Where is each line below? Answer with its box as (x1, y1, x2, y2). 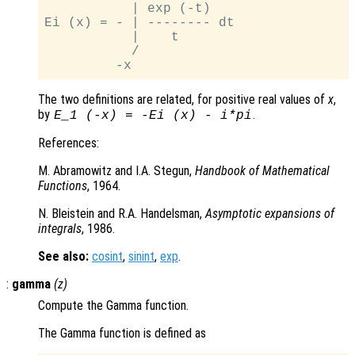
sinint (128, 249, 155, 265)
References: (38, 136, 99, 151)
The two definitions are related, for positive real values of (38, 92, 328, 108)
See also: (38, 249, 89, 265)
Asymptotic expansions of (205, 206, 334, 222)
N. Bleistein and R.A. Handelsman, (38, 206, 205, 222)
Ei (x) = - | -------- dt (44, 16, 235, 31)
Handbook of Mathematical (195, 163, 330, 179)
